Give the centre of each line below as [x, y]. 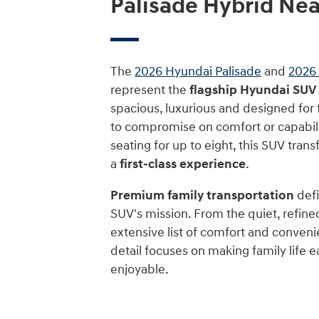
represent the [150, 90]
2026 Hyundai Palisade [198, 72]
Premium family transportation [203, 196]
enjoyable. [140, 270]
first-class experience [183, 164]
